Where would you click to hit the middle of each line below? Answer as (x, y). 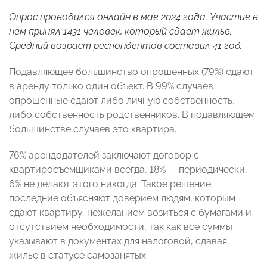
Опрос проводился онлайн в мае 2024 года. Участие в (133, 17)
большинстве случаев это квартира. (93, 129)
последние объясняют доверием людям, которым (122, 198)
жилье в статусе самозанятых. (78, 256)
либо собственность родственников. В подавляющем (132, 115)
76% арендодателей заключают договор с (104, 156)
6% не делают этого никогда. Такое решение (110, 184)
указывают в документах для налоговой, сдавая (118, 241)
